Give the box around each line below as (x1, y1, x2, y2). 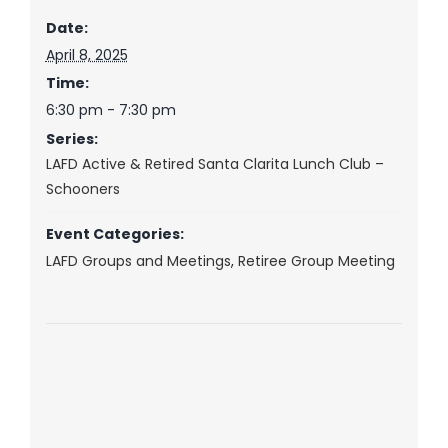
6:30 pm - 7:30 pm (45, 100, 176, 121)
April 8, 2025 (45, 45, 128, 66)
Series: (45, 129, 98, 150)
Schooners (45, 179, 120, 200)
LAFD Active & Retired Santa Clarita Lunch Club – (45, 154, 384, 175)
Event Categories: (45, 224, 184, 245)
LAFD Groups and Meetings (45, 251, 231, 272)
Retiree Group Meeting (237, 251, 395, 272)
